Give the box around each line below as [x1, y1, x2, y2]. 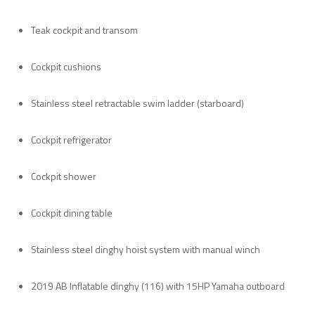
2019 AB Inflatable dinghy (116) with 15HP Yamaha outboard [31, 278, 285, 293]
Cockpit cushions [31, 58, 101, 74]
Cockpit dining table [31, 205, 112, 220]
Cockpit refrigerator [31, 131, 112, 147]
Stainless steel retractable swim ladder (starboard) [31, 95, 244, 110]
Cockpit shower [31, 168, 96, 184]
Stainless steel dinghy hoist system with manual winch [31, 241, 260, 257]
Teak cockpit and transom [31, 22, 138, 37]
